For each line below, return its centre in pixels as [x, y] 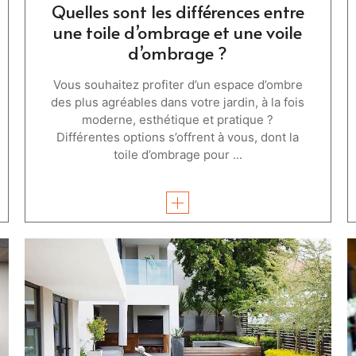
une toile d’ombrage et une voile [178, 31]
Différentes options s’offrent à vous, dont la [178, 137]
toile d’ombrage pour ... [178, 154]
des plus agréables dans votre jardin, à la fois [178, 102]
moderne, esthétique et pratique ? [178, 119]
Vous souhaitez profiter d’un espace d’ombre [178, 84]
